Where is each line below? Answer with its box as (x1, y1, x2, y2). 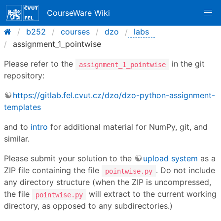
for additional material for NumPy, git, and (48, 122, 208, 132)
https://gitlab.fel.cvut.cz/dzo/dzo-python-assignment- (13, 90, 215, 100)
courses (61, 27, 90, 37)
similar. (4, 134, 30, 144)
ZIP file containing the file (4, 165, 102, 175)
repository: (4, 71, 44, 80)
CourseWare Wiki (47, 8, 110, 18)
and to (4, 122, 31, 132)
